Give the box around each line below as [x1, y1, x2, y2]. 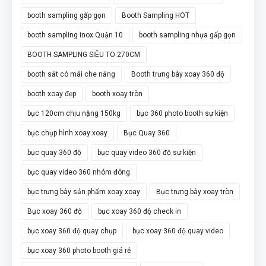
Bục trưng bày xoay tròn [156, 187, 233, 196]
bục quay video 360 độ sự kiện [97, 148, 196, 157]
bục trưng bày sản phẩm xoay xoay [27, 187, 140, 196]
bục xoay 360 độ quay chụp [27, 226, 116, 235]
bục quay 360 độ [27, 148, 81, 157]
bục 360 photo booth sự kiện [137, 109, 228, 118]
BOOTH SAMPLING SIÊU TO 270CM [27, 50, 140, 59]
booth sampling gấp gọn [27, 11, 106, 20]
